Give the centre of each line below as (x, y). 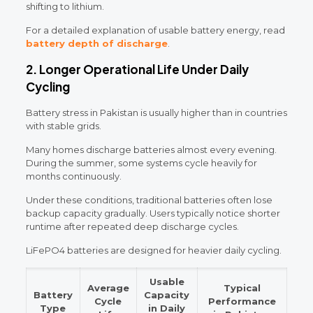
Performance (242, 301)
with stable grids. (63, 125)
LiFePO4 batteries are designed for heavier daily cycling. (153, 250)
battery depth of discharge (96, 43)
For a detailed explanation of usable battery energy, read (155, 30)
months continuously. (73, 176)
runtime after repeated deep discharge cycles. (132, 226)
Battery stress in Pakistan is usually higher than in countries (156, 112)
